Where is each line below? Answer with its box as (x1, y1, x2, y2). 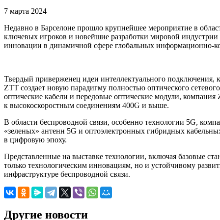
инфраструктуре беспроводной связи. (4, 170, 130, 179)
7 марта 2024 (4, 7, 47, 16)
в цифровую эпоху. (4, 136, 67, 144)
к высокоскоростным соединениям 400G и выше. (4, 101, 169, 110)
